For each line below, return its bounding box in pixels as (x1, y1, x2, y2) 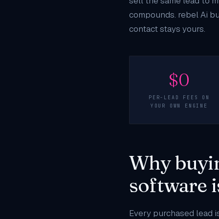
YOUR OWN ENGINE (150, 103, 208, 109)
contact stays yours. (129, 23, 205, 34)
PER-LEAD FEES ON (148, 94, 210, 101)
